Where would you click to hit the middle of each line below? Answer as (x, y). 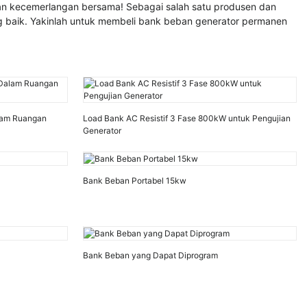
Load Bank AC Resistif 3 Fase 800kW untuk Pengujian (186, 118)
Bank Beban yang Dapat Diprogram (150, 256)
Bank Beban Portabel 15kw (134, 181)
